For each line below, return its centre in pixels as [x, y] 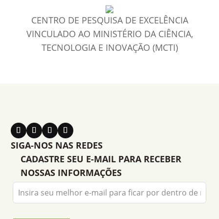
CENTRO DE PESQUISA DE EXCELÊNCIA [109, 20]
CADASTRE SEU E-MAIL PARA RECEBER [101, 159]
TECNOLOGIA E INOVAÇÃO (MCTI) [109, 47]
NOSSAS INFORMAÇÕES [71, 172]
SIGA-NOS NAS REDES [57, 145]
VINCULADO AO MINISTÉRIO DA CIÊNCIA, [109, 33]
